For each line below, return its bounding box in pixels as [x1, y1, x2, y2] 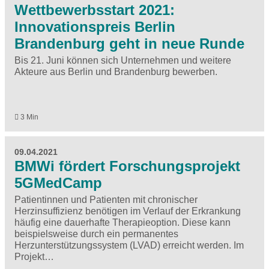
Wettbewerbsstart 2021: [14, 1, 175, 18]
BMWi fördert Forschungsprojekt [14, 157, 240, 174]
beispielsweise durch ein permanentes [14, 228, 178, 239]
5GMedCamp [14, 174, 102, 191]
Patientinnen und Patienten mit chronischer [14, 194, 198, 205]
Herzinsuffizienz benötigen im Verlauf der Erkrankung [14, 205, 241, 216]
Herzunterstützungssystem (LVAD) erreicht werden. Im [14, 240, 244, 250]
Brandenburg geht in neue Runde [14, 35, 244, 52]
